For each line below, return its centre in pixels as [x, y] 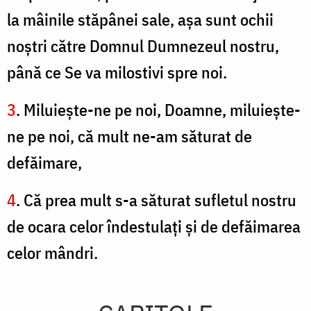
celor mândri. [52, 253]
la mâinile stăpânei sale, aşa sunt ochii [140, 20]
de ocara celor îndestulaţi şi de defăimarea [154, 227]
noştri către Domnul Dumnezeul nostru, [143, 46]
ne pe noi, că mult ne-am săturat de [129, 136]
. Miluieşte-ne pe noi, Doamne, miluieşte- [158, 110]
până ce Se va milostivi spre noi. [117, 73]
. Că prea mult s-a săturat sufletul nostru [156, 200]
